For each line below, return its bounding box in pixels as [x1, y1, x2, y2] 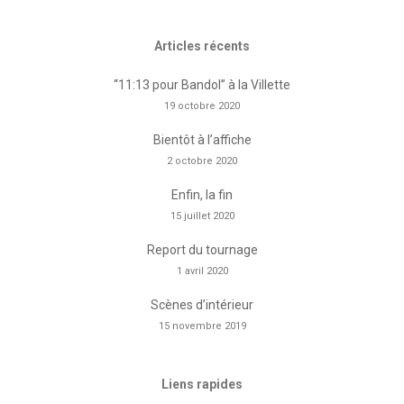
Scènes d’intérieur [151, 298, 253, 312]
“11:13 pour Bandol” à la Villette [114, 78, 290, 92]
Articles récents [154, 39, 250, 53]
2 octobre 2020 [167, 155, 237, 167]
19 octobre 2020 [164, 100, 240, 112]
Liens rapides [161, 377, 243, 391]
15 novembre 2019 [158, 320, 246, 332]
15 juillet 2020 [170, 210, 234, 222]
